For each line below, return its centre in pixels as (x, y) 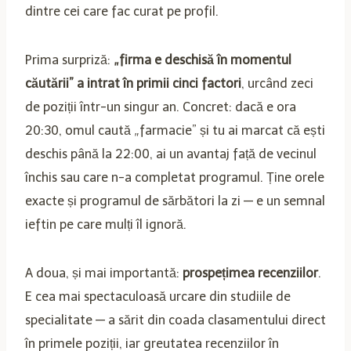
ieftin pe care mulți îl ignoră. (106, 224)
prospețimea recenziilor (250, 273)
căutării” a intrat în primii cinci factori (133, 83)
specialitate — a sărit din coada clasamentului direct (175, 320)
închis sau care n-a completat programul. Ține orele (175, 177)
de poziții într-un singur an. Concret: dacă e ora (161, 107)
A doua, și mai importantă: (104, 273)
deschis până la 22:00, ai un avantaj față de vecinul (171, 154)
